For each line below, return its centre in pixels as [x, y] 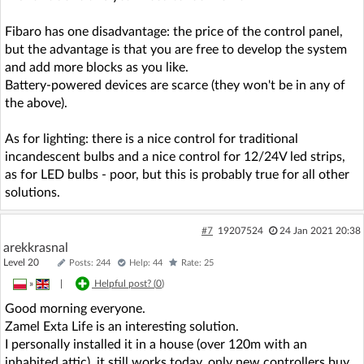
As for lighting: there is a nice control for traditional [152, 139]
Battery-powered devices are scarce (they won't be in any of [175, 85]
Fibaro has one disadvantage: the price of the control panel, [174, 32]
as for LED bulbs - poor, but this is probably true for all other [177, 175]
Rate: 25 [197, 263]
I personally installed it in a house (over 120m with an [156, 344]
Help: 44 [146, 263]
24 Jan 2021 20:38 [320, 231]
